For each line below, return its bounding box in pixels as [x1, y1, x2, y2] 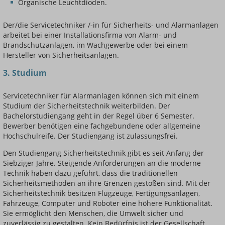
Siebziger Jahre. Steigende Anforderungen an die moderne [3, 158, 201, 168]
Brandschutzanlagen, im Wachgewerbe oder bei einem [3, 40, 188, 50]
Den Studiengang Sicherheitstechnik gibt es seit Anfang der [3, 148, 204, 158]
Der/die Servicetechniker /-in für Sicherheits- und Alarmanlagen [3, 20, 218, 30]
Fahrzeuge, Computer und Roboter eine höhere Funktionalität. [3, 198, 212, 208]
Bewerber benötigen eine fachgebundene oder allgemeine [3, 121, 200, 131]
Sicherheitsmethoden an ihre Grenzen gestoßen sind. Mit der [3, 178, 210, 188]
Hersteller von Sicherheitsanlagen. [3, 50, 119, 60]
